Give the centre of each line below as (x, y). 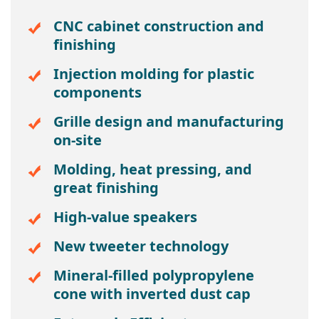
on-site (78, 140)
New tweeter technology (141, 246)
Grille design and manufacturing (169, 122)
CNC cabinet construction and (159, 26)
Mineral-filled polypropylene (154, 276)
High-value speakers (125, 217)
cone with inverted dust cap (152, 294)
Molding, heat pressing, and (153, 169)
